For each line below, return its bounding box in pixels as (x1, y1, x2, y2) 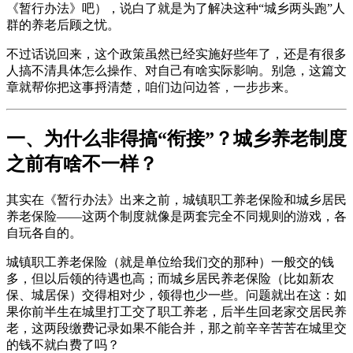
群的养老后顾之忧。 (6, 17, 120, 32)
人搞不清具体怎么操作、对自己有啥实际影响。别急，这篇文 (6, 63, 347, 77)
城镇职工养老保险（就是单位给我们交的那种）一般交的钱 (6, 255, 334, 269)
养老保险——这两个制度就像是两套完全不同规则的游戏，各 (6, 209, 347, 223)
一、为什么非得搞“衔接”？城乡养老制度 (6, 128, 347, 149)
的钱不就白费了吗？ (6, 337, 120, 351)
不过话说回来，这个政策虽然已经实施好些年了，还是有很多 (6, 46, 347, 61)
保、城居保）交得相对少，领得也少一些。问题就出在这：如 (6, 288, 347, 302)
